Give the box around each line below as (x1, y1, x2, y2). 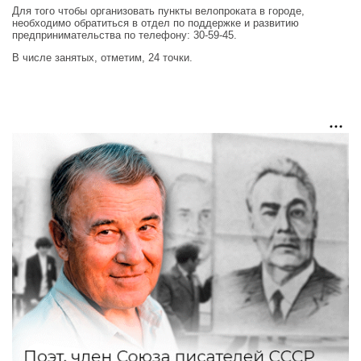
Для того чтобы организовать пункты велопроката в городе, (12, 4, 305, 17)
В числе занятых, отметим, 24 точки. (12, 51, 193, 64)
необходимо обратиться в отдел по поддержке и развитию (12, 16, 299, 29)
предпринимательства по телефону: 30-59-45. (12, 28, 237, 41)
